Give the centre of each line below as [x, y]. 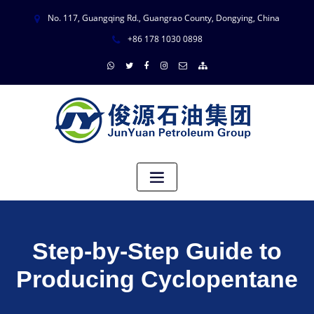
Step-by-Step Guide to [157, 251]
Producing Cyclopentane [157, 279]
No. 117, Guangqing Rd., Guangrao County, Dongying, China [163, 18]
